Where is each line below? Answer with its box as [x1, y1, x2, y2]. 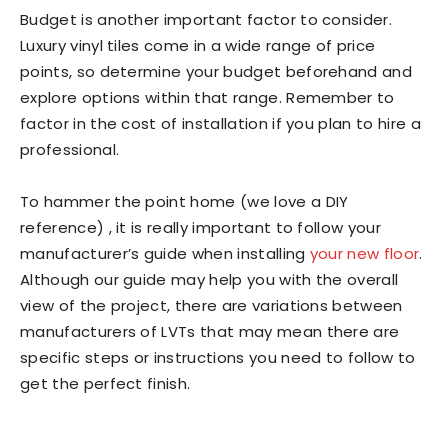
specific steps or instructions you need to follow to [20, 347, 416, 368]
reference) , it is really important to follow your [20, 217, 382, 238]
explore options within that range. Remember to [20, 87, 395, 108]
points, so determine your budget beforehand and [20, 61, 413, 82]
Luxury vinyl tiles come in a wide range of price [20, 35, 376, 56]
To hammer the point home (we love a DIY [20, 191, 349, 212]
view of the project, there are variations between [20, 295, 403, 316]
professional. [20, 139, 120, 160]
